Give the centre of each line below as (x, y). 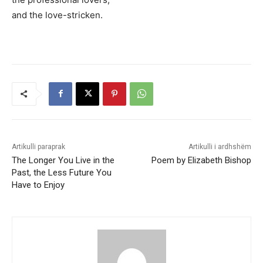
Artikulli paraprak (38, 146)
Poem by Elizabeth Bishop (201, 160)
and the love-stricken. (57, 15)
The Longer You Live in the (63, 160)
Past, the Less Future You (62, 172)
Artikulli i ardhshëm (220, 146)
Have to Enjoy (38, 185)
